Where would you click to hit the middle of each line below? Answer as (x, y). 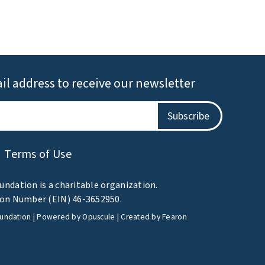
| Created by (139, 217)
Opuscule (99, 217)
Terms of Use (38, 155)
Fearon (174, 217)
